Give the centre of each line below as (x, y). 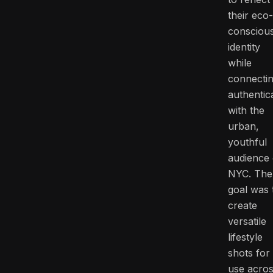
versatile (247, 221)
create (243, 205)
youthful (247, 142)
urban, (243, 126)
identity (244, 47)
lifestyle (245, 237)
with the (246, 110)
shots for (249, 253)
